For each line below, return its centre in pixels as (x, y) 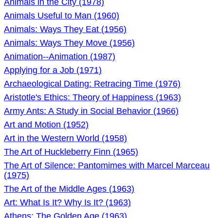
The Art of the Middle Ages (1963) (69, 189)
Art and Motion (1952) (46, 125)
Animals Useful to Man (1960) (62, 16)
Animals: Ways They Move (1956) (69, 43)
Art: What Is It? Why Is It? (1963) (67, 202)
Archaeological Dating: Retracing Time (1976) (92, 84)
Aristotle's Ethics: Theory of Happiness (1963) (92, 97)
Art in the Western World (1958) (65, 138)
